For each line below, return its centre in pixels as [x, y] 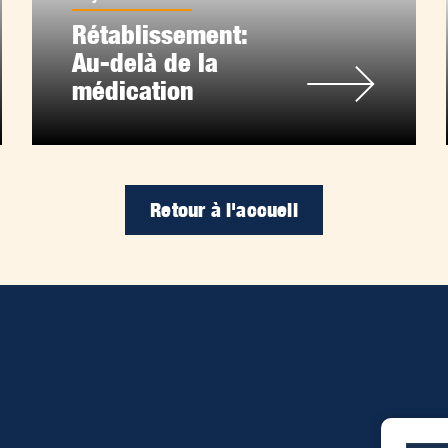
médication [133, 91]
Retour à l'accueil [224, 210]
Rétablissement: [160, 35]
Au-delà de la [145, 63]
